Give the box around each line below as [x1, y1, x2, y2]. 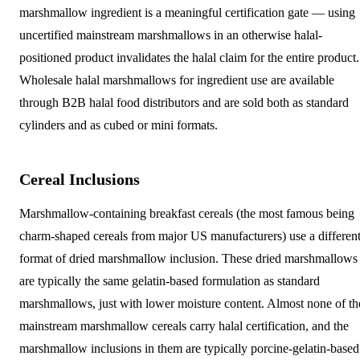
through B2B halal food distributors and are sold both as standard [19, 95, 349, 109]
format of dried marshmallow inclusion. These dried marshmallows [19, 251, 358, 265]
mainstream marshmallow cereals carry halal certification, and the [19, 318, 349, 333]
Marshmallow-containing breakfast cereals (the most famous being [19, 206, 354, 220]
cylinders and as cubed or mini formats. [19, 117, 218, 132]
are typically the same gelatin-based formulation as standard [19, 273, 320, 288]
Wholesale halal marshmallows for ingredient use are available [19, 72, 334, 87]
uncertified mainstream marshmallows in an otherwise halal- [19, 27, 322, 42]
